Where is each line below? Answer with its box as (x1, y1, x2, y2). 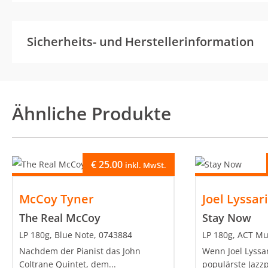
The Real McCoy (19, 210, 100, 225)
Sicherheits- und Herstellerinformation (27, 33, 254, 50)
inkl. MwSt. (125, 159, 167, 170)
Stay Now (202, 210, 252, 225)
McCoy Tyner (19, 190, 94, 207)
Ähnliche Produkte (12, 100, 171, 126)
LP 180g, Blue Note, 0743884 (19, 229, 132, 240)
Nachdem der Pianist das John (19, 245, 141, 257)
